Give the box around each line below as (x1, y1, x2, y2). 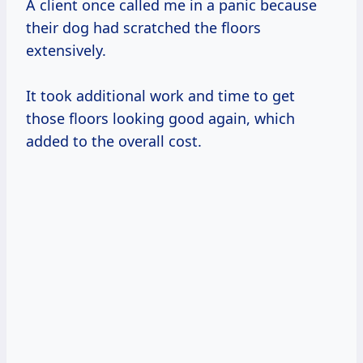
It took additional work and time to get (26, 85, 295, 105)
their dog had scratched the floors (26, 17, 261, 37)
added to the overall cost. (26, 130, 202, 151)
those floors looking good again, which (26, 108, 295, 128)
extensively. (26, 40, 106, 60)
